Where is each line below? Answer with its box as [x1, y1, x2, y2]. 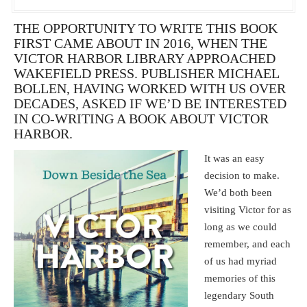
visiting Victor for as [204, 204, 292, 216]
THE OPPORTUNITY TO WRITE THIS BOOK [14, 20, 278, 36]
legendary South [204, 290, 275, 302]
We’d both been [204, 187, 273, 199]
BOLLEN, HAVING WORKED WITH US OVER [14, 80, 286, 96]
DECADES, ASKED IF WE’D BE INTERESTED [14, 95, 286, 111]
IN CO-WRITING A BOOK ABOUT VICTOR [14, 110, 269, 126]
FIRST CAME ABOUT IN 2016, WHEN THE [14, 35, 267, 51]
